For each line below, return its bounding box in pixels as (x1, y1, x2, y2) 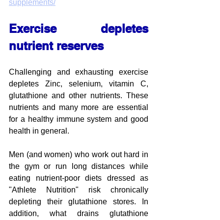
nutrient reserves (9, 38, 104, 53)
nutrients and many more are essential (9, 103, 148, 111)
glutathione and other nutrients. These (9, 91, 148, 100)
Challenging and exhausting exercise (9, 67, 148, 76)
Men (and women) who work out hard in (9, 150, 148, 159)
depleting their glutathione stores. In (9, 197, 148, 206)
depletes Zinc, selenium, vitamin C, (9, 79, 148, 88)
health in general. (9, 126, 69, 135)
